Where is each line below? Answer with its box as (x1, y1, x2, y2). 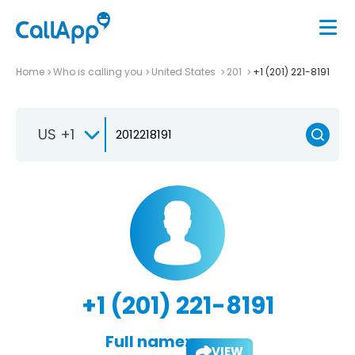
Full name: (105, 330, 189, 353)
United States (151, 64, 218, 78)
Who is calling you (53, 64, 143, 78)
